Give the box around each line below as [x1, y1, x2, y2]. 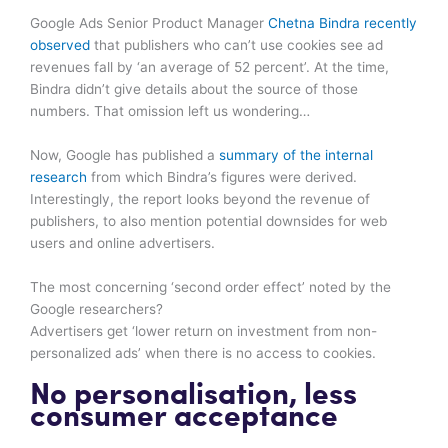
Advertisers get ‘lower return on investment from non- [30, 322, 377, 339]
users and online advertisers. [30, 234, 215, 251]
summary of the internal [219, 146, 373, 163]
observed [30, 36, 90, 53]
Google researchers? [30, 300, 163, 317]
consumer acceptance [30, 402, 338, 434]
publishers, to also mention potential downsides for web [30, 212, 387, 229]
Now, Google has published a [30, 146, 219, 163]
